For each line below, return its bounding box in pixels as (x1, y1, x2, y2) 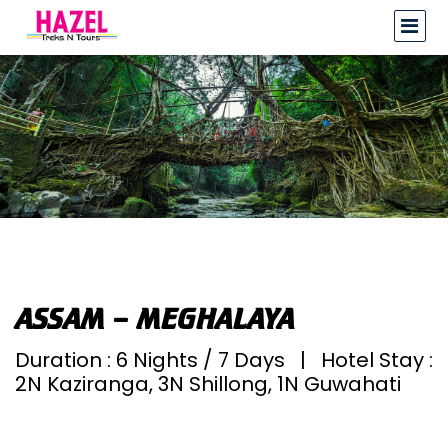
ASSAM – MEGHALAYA (15, 309, 295, 333)
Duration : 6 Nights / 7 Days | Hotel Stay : (15, 346, 433, 374)
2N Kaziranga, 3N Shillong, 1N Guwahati (15, 370, 401, 398)
